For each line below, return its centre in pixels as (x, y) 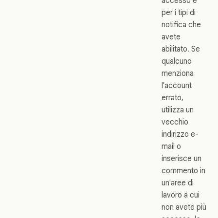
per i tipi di (179, 12)
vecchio (175, 122)
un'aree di (178, 182)
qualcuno (177, 61)
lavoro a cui (181, 195)
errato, (173, 97)
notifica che (181, 24)
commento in (183, 170)
